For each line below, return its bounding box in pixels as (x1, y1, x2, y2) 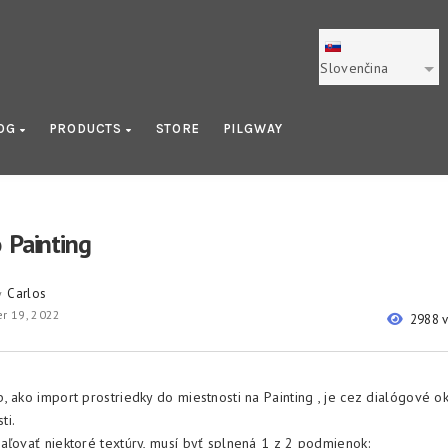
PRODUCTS (49, 121, 126, 136)
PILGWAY (223, 121, 284, 136)
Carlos (7, 285, 47, 302)
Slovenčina (320, 59, 389, 77)
